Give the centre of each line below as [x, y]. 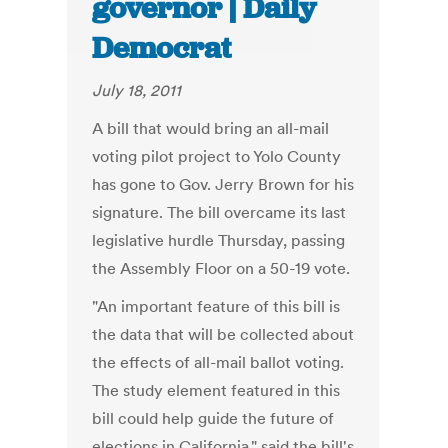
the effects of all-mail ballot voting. [218, 362]
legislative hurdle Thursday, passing [219, 240]
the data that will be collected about [223, 334]
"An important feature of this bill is [216, 306]
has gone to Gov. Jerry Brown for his [223, 184]
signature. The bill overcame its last [219, 212]
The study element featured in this [216, 390]
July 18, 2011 [137, 90]
